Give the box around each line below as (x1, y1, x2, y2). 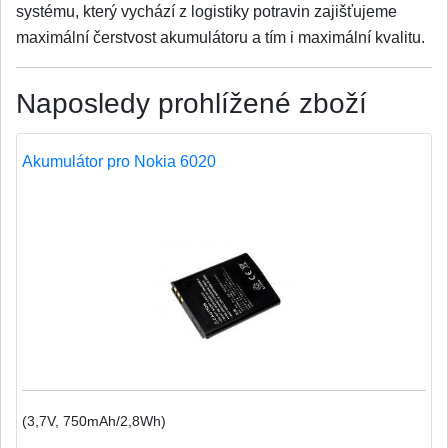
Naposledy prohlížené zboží (16, 88, 367, 119)
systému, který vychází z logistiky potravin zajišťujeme (16, 3, 397, 20)
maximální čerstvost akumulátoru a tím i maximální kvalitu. (16, 29, 425, 46)
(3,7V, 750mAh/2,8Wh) (22, 413, 166, 429)
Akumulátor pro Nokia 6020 (22, 153, 216, 170)
